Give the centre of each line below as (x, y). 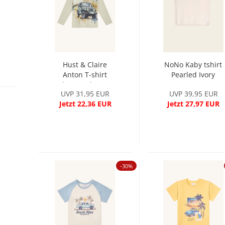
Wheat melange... (85, 85)
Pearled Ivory (193, 75)
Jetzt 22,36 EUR (85, 104)
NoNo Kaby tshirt (193, 65)
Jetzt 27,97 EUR (194, 104)
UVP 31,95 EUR (85, 94)
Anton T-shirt (85, 75)
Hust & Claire (85, 65)
